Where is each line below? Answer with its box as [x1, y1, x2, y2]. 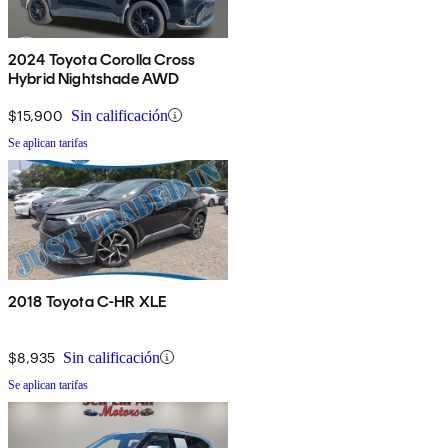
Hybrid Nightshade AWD [8, 68, 180, 88]
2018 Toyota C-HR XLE [8, 291, 168, 311]
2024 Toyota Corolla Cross [8, 49, 195, 69]
